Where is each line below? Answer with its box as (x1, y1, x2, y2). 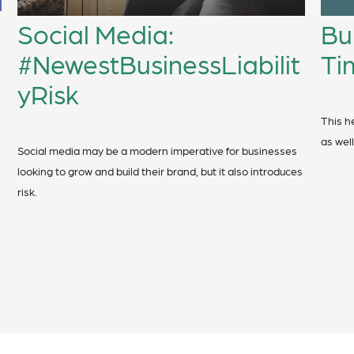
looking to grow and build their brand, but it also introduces (17, 164, 303, 178)
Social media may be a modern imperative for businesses (17, 144, 298, 157)
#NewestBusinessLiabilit (17, 47, 301, 80)
